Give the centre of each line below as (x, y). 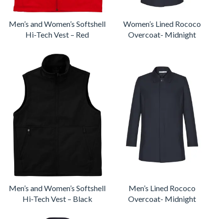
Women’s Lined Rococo (162, 23)
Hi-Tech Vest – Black (57, 198)
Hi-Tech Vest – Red (57, 34)
